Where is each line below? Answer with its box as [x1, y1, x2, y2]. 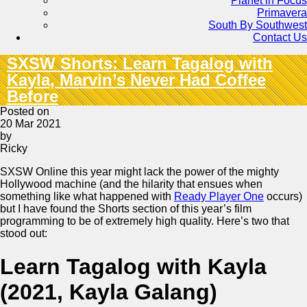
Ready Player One [174, 191, 264, 202]
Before [7, 87, 58, 106]
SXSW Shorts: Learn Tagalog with [7, 54, 273, 73]
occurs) [264, 191, 302, 202]
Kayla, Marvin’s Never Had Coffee [7, 71, 266, 89]
